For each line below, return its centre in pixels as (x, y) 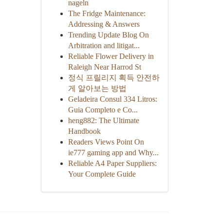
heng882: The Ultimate (103, 120)
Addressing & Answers (104, 24)
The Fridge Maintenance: (107, 13)
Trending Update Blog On (108, 35)
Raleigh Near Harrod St (104, 67)
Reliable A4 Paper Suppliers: (112, 163)
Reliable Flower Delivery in (111, 56)
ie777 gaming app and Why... (113, 153)
